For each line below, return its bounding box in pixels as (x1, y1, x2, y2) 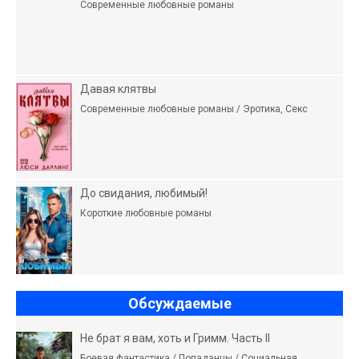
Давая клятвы (80, 82, 156, 95)
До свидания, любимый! (80, 186, 208, 200)
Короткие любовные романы (80, 207, 212, 219)
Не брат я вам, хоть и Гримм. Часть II (80, 331, 270, 345)
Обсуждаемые (127, 294, 232, 312)
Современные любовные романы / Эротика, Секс (80, 103, 308, 115)
